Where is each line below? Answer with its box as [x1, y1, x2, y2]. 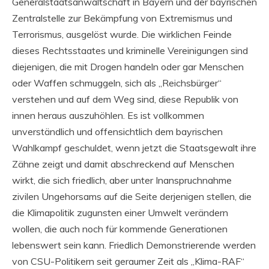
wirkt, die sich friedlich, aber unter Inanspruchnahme [12, 174, 232, 186]
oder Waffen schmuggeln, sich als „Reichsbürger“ [12, 76, 222, 89]
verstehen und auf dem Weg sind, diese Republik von [12, 92, 238, 105]
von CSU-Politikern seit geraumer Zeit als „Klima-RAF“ [12, 255, 244, 267]
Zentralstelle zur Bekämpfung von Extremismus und [12, 11, 232, 24]
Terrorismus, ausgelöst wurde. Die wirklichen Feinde [12, 28, 232, 40]
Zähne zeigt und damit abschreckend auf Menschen [12, 157, 234, 170]
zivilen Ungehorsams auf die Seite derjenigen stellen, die [12, 190, 252, 202]
